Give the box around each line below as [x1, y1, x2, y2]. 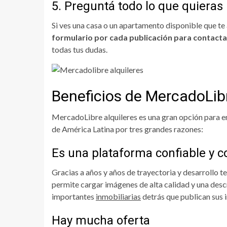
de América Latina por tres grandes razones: [52, 124, 203, 134]
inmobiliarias [96, 192, 141, 202]
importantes [52, 192, 96, 202]
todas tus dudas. [52, 44, 107, 54]
